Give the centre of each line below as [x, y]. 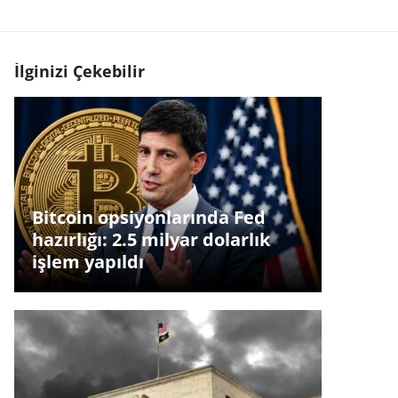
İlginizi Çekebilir [79, 71]
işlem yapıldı [88, 262]
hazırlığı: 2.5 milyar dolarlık [151, 240]
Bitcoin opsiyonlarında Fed [148, 218]
